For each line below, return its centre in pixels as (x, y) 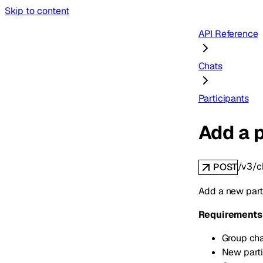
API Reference (228, 34)
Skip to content (37, 11)
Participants (223, 98)
